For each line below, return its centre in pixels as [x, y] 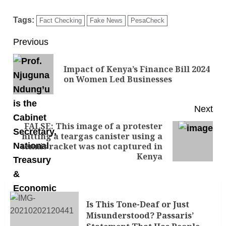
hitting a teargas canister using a [92, 136]
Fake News [106, 21]
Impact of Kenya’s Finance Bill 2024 [137, 69]
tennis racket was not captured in [92, 147]
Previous [31, 42]
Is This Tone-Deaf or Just [138, 204]
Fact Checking [61, 21]
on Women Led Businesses [118, 79]
